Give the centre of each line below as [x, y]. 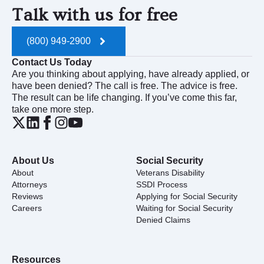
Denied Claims [163, 220]
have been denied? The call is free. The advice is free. [125, 85]
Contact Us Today [52, 62]
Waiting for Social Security [184, 208]
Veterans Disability [170, 172]
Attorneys [29, 184]
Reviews [27, 196]
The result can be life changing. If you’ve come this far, [124, 97]
